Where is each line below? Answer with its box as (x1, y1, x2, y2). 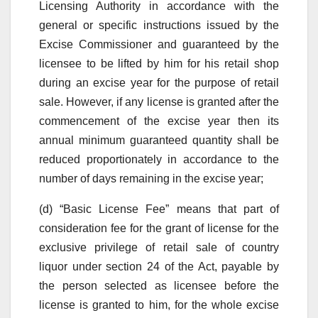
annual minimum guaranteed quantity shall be (39, 133, 279, 146)
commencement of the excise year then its (39, 114, 279, 127)
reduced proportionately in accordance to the (39, 153, 279, 165)
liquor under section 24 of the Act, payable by (39, 260, 279, 273)
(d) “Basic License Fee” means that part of (39, 202, 279, 215)
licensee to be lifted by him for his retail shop (39, 57, 279, 70)
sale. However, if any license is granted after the (39, 95, 279, 108)
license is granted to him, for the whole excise (39, 298, 279, 311)
